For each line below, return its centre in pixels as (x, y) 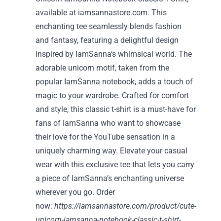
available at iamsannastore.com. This (101, 13)
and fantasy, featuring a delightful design (107, 40)
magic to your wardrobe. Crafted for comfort (112, 95)
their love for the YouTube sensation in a (105, 137)
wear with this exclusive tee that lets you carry (115, 165)
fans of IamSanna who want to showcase (108, 123)
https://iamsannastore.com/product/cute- (125, 206)
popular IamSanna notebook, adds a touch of (114, 82)
